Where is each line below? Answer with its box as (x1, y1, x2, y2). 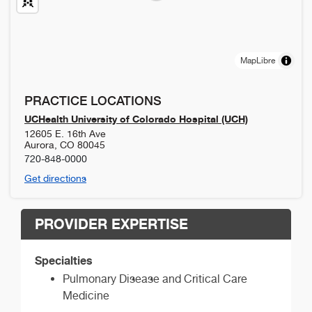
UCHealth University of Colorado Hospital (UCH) (24, 112, 248, 125)
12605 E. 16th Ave (24, 127, 106, 139)
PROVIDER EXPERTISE (35, 214, 188, 233)
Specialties (35, 253, 93, 267)
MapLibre (240, 55, 275, 65)
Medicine (63, 288, 109, 302)
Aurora (24, 139, 54, 150)
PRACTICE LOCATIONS (24, 93, 162, 108)
